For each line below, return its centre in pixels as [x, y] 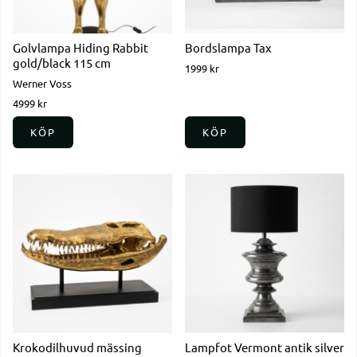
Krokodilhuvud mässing [77, 347]
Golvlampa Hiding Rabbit [80, 47]
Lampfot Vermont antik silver [265, 347]
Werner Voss [42, 83]
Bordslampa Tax [228, 47]
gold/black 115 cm [62, 62]
